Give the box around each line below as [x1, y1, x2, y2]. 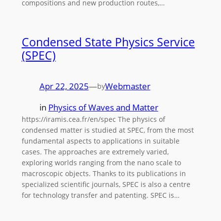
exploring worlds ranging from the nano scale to [21, 158, 181, 168]
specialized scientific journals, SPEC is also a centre [21, 180, 190, 189]
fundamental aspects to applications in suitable [21, 136, 180, 146]
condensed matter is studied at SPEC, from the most [21, 125, 194, 135]
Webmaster [105, 80, 150, 92]
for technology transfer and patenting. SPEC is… [21, 190, 180, 200]
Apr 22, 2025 [39, 80, 89, 92]
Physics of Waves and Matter [48, 102, 158, 113]
